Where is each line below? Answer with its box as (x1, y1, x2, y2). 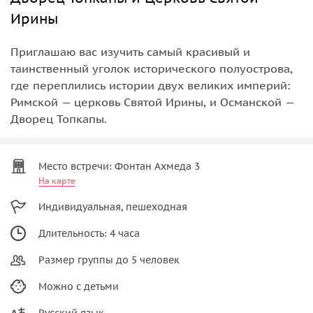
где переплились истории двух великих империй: (10, 78, 290, 92)
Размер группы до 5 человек (38, 253, 180, 266)
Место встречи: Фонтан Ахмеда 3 (38, 159, 200, 173)
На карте (38, 175, 75, 186)
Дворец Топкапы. (10, 111, 107, 126)
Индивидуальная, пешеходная (38, 200, 187, 213)
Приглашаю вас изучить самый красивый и (10, 44, 250, 59)
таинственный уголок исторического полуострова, (10, 61, 293, 75)
